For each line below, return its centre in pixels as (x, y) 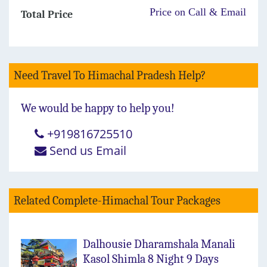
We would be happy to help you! (98, 108)
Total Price (47, 15)
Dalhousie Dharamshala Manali (159, 244)
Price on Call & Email (198, 12)
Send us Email (88, 151)
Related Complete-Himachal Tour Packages (117, 201)
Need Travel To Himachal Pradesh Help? (110, 76)
